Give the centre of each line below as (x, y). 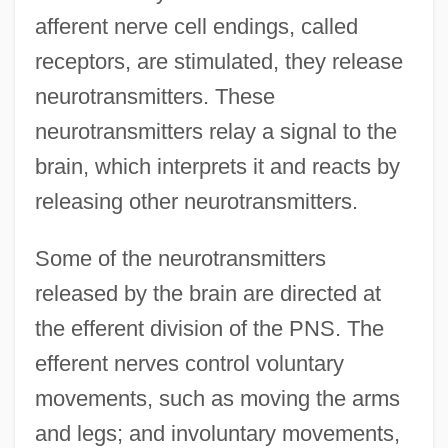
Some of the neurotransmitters (180, 259)
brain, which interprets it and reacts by (217, 167)
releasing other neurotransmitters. (196, 202)
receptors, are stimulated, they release (218, 62)
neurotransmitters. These (154, 97)
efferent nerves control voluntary (189, 364)
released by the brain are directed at (207, 294)
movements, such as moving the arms (217, 399)
